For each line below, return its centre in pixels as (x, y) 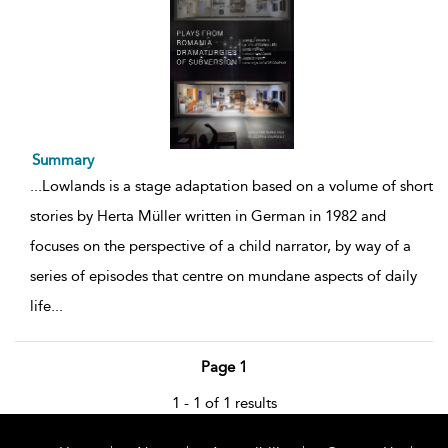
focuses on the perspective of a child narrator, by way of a (220, 246)
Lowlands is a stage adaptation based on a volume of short (237, 186)
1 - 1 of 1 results (224, 403)
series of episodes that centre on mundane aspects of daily (223, 276)
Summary (63, 160)
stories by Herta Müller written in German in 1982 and (208, 216)
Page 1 (224, 367)
